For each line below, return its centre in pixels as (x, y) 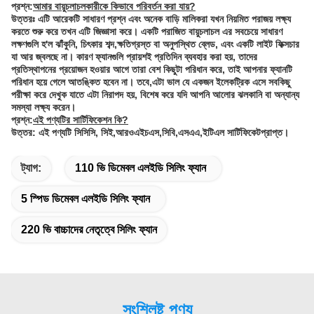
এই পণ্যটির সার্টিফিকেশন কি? (81, 120)
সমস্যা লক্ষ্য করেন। (43, 107)
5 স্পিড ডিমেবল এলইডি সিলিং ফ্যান (86, 198)
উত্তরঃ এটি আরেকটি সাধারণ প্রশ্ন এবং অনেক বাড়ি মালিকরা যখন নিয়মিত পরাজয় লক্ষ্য (151, 19)
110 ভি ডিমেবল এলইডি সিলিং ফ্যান (141, 168)
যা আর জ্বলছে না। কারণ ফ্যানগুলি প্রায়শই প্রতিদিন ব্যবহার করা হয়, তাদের (134, 56)
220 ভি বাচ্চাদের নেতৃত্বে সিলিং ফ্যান (89, 229)
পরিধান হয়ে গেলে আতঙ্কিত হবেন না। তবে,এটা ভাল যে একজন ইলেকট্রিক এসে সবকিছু (151, 82)
